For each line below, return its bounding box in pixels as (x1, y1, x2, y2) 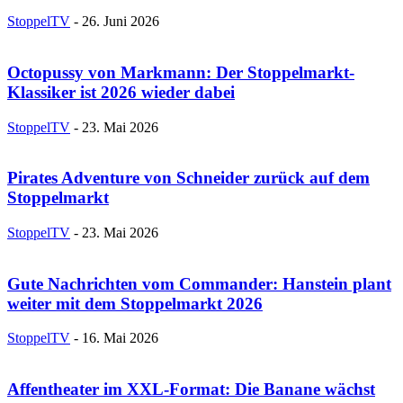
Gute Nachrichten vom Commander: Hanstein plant (7, 273, 391, 293)
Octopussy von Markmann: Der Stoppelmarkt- (7, 62, 354, 82)
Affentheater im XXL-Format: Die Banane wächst (7, 380, 375, 399)
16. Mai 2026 (82, 330, 158, 346)
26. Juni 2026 (82, 13, 159, 30)
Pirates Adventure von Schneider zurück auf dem (7, 168, 370, 188)
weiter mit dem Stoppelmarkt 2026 (7, 293, 263, 313)
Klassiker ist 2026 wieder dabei (7, 82, 235, 102)
